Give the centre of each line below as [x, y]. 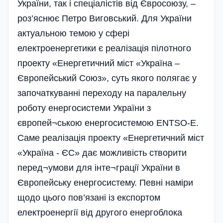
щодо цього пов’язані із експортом [89, 198]
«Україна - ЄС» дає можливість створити [102, 153]
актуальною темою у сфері [73, 34]
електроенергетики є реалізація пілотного [104, 49]
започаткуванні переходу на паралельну [102, 93]
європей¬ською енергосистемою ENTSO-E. [108, 123]
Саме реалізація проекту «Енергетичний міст [111, 138]
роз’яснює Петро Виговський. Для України [105, 19]
